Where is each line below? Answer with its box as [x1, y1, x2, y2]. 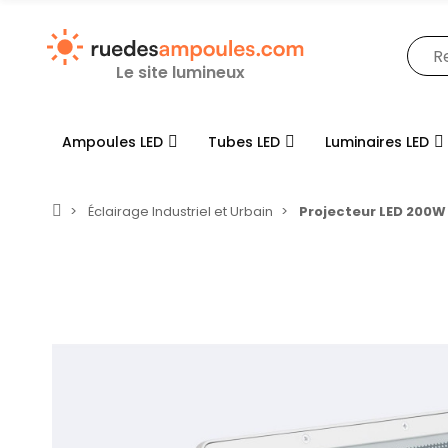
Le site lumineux [116, 60, 246, 84]
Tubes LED [208, 131, 280, 152]
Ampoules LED [62, 131, 163, 152]
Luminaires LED [325, 131, 429, 152]
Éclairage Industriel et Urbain [88, 202, 273, 222]
